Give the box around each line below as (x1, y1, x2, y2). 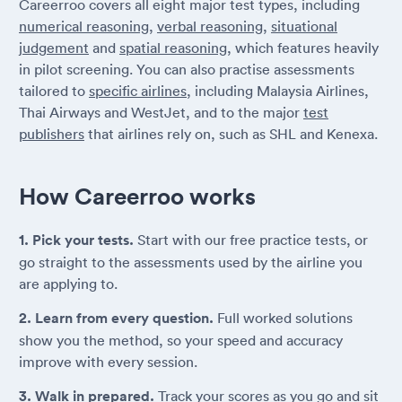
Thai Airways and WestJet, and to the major (19, 102, 303, 121)
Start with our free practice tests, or (134, 230, 368, 249)
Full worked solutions (214, 308, 353, 327)
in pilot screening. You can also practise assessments (19, 59, 354, 78)
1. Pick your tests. (19, 230, 134, 249)
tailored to (19, 81, 89, 100)
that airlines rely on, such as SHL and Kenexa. (84, 124, 378, 143)
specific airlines (89, 81, 187, 100)
